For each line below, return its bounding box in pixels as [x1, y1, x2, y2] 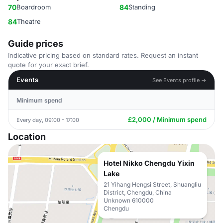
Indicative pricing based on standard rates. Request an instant [8, 51, 198, 59]
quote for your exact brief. [8, 61, 89, 69]
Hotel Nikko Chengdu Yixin [104, 159, 195, 167]
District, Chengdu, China [104, 189, 172, 196]
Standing [128, 3, 155, 11]
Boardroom [16, 3, 51, 11]
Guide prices [8, 38, 63, 49]
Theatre [17, 17, 41, 25]
